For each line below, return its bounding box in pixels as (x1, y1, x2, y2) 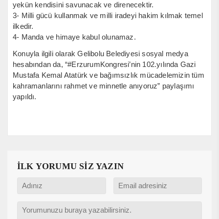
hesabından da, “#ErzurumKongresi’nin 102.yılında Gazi (13, 60, 196, 68)
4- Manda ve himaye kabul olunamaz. (13, 32, 136, 41)
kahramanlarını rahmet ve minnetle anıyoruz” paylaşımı (13, 81, 195, 90)
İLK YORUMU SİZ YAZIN (17, 161, 124, 171)
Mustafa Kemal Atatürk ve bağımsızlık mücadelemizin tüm (13, 70, 204, 79)
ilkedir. (13, 22, 34, 30)
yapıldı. (13, 92, 37, 101)
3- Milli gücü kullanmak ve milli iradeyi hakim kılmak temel (13, 11, 203, 20)
